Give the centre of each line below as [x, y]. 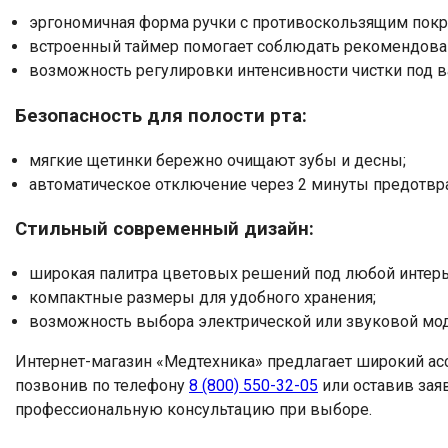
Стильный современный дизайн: [164, 229]
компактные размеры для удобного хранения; [202, 298]
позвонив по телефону [102, 386]
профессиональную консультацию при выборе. [193, 410]
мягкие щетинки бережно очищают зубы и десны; [217, 160]
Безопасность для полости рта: [161, 115]
